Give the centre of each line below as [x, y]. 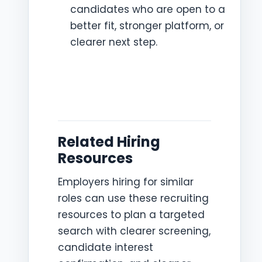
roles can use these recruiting [133, 198]
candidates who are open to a [148, 9]
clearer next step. [114, 42]
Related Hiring [109, 142]
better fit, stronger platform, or [147, 26]
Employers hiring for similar [126, 182]
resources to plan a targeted [131, 214]
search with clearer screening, [134, 231]
